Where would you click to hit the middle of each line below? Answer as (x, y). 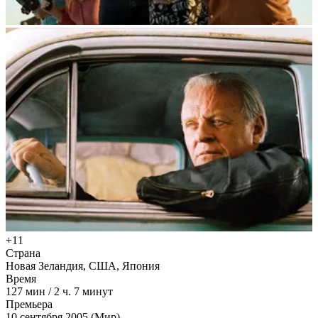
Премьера (29, 305)
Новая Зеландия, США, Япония (83, 266)
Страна (23, 253)
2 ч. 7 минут (83, 292)
